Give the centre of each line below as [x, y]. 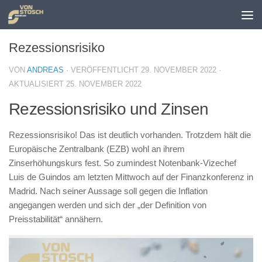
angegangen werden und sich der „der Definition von [108, 205]
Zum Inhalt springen [60, 16]
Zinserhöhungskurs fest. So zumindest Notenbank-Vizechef [123, 163]
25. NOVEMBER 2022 [104, 84]
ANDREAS [45, 70]
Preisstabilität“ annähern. [56, 219]
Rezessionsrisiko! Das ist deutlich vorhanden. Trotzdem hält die [130, 135]
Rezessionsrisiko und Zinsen [109, 109]
